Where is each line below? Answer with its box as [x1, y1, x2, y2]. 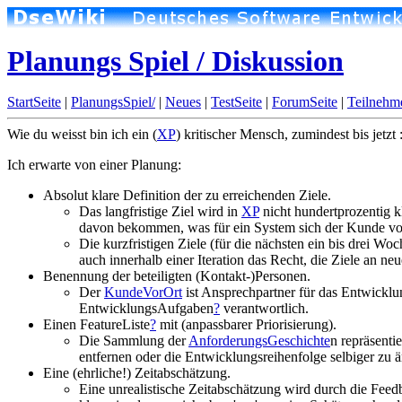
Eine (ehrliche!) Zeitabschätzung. [43, 365, 231, 380]
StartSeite [7, 94, 61, 109]
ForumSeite [272, 94, 337, 109]
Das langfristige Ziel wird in [79, 204, 241, 219]
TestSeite [211, 94, 262, 109]
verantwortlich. [220, 301, 309, 316]
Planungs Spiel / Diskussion [7, 45, 344, 77]
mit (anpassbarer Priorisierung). [156, 317, 336, 332]
